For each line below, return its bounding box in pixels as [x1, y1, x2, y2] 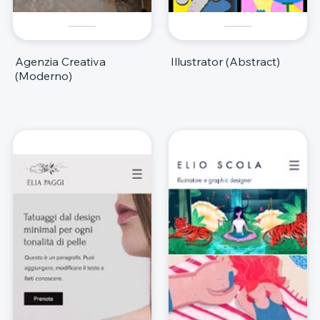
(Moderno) [15, 68, 72, 83]
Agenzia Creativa [15, 54, 106, 69]
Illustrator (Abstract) [171, 54, 280, 69]
